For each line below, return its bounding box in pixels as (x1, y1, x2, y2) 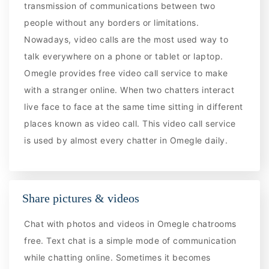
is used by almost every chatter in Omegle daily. (24, 135, 228, 146)
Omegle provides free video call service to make (24, 68, 228, 79)
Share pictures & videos (22, 191, 139, 205)
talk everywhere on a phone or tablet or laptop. (24, 51, 223, 62)
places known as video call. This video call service (24, 118, 236, 129)
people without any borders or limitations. (24, 17, 199, 28)
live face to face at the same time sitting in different (24, 101, 243, 112)
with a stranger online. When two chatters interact (24, 85, 235, 95)
